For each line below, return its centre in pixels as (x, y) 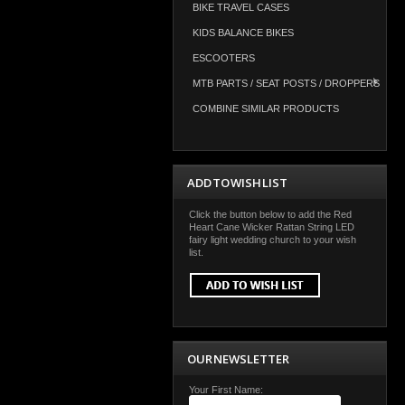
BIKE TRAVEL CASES (241, 7)
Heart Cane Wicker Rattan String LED (272, 227)
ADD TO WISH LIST (237, 183)
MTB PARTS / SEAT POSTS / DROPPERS (286, 83)
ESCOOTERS (224, 58)
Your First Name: (226, 390)
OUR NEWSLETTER (238, 359)
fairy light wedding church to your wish (273, 240)
